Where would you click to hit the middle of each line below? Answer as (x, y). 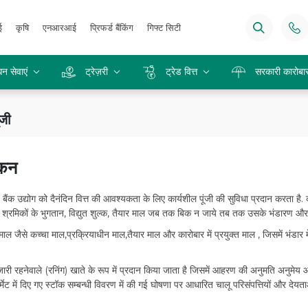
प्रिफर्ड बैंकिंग (111, 27)
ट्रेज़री (97, 71)
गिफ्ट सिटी (164, 27)
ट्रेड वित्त (181, 71)
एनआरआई (59, 27)
